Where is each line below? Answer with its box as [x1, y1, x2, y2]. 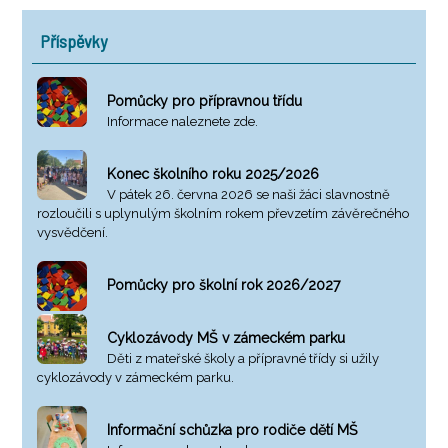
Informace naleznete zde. [107, 113, 259, 129]
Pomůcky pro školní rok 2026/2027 [107, 276, 341, 293]
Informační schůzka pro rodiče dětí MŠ [107, 421, 359, 438]
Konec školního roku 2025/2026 [107, 165, 320, 182]
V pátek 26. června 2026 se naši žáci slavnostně [107, 186, 391, 202]
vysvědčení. [37, 224, 109, 240]
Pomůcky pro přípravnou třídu [107, 92, 303, 109]
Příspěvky [40, 29, 108, 52]
